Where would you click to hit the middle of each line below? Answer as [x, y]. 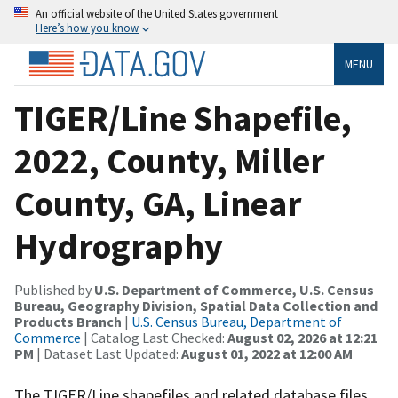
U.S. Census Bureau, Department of [237, 321]
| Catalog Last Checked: [154, 337]
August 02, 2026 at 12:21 [302, 337]
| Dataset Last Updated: [107, 353]
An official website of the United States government [157, 13]
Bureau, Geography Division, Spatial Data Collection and [196, 305]
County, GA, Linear [158, 203]
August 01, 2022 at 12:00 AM [267, 353]
